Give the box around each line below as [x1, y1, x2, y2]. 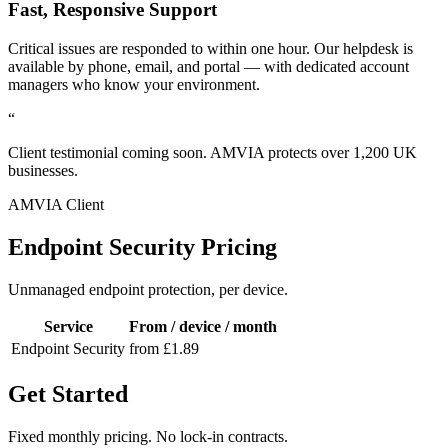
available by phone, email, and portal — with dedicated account [8, 57, 409, 75]
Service [43, 317, 93, 335]
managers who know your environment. [8, 75, 260, 93]
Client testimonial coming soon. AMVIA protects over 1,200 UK [8, 143, 417, 161]
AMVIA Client [8, 195, 104, 213]
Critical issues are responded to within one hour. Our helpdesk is [8, 39, 413, 57]
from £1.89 [129, 339, 199, 357]
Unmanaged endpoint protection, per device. [8, 280, 288, 298]
